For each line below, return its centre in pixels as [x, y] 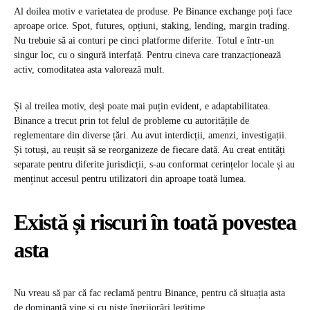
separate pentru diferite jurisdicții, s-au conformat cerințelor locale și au [154, 165]
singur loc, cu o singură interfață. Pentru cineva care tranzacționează [147, 55]
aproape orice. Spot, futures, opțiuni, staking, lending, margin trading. [152, 26]
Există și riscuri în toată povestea [155, 222]
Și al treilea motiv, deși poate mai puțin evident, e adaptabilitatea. [142, 107]
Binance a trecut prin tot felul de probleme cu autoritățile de [131, 121]
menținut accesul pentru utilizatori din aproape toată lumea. [130, 179]
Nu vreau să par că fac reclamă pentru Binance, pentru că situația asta [149, 293]
